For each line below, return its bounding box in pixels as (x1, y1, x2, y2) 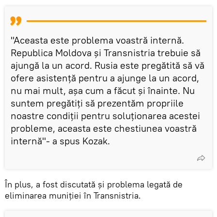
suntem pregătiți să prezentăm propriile (11, 96, 184, 109)
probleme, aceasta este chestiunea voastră (11, 122, 197, 134)
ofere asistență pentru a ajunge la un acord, (11, 71, 199, 84)
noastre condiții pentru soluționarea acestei (11, 109, 200, 122)
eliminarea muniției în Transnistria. (5, 189, 141, 201)
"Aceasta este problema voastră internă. (11, 33, 184, 46)
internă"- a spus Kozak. (11, 134, 110, 147)
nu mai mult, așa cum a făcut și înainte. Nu (11, 84, 195, 96)
